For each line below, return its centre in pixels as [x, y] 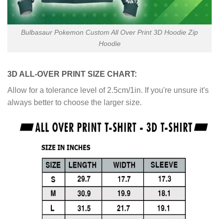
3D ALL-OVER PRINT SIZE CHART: [72, 74]
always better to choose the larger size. [75, 103]
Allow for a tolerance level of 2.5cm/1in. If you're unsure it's [108, 90]
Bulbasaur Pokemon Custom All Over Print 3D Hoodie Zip [109, 33]
